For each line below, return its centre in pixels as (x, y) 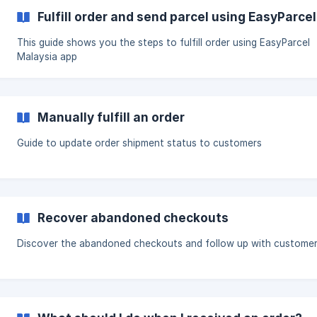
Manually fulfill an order (111, 117)
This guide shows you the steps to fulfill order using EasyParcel (163, 42)
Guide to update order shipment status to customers (139, 143)
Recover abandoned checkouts (133, 218)
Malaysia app (47, 57)
